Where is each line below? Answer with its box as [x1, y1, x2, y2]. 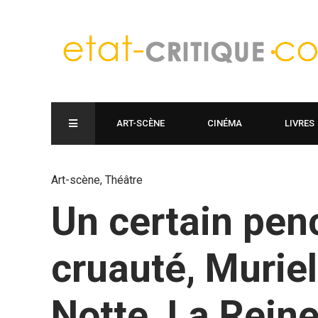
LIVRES [285, 118, 314, 128]
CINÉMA [207, 118, 242, 128]
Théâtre [105, 173, 143, 187]
